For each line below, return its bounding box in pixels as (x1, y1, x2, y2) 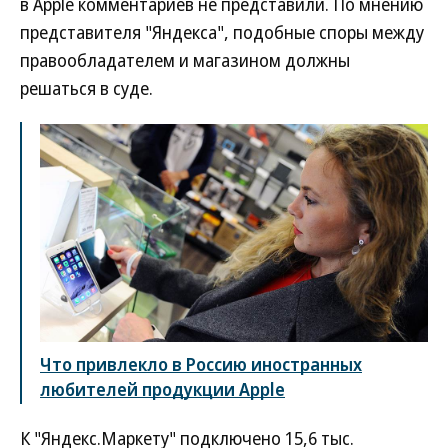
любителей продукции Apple (40, 377, 285, 402)
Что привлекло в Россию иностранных (40, 352, 362, 377)
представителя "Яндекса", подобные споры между (20, 20, 424, 44)
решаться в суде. (20, 76, 153, 100)
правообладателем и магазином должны (20, 48, 350, 72)
